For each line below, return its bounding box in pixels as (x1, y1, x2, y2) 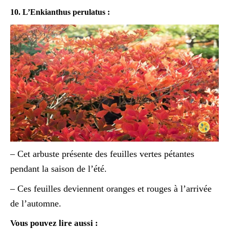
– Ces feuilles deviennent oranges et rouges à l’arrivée (10, 184, 212, 194)
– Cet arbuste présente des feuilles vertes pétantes (10, 149, 194, 159)
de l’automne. (10, 198, 61, 209)
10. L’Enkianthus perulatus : (10, 7, 110, 16)
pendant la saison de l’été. (10, 164, 107, 174)
